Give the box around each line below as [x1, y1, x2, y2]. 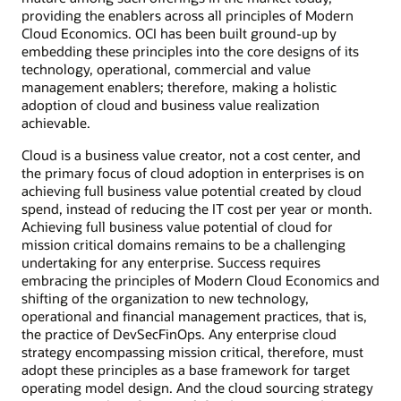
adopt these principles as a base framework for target [21, 361, 350, 380]
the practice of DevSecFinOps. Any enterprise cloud [21, 325, 337, 344]
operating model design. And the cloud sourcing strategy [21, 379, 373, 397]
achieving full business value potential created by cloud [21, 182, 362, 200]
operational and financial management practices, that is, [21, 307, 367, 326]
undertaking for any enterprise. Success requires [21, 253, 320, 272]
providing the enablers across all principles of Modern [21, 6, 354, 25]
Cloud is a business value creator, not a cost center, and [21, 146, 361, 165]
